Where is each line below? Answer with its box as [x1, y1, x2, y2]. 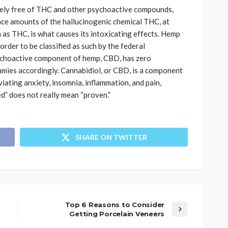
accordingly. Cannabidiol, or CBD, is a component [18, 65, 183, 75]
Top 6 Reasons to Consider [65, 200, 164, 209]
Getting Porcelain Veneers [69, 209, 164, 218]
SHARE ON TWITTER [75, 132, 147, 141]
